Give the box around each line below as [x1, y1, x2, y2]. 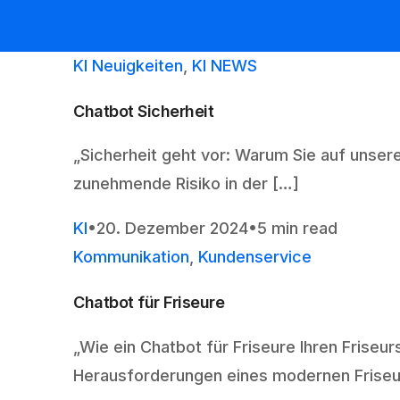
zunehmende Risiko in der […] [73, 174, 299, 194]
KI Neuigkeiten [73, 55, 183, 75]
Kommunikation [73, 247, 189, 267]
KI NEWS [192, 55, 257, 75]
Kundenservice [198, 247, 312, 267]
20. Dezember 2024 [96, 219, 248, 238]
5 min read [257, 219, 337, 238]
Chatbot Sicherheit [73, 101, 214, 121]
